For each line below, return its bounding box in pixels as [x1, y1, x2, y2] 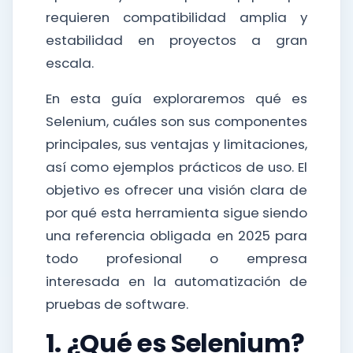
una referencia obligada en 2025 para [45, 226, 308, 245]
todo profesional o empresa [45, 249, 308, 268]
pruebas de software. [45, 295, 188, 314]
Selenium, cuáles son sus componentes [45, 112, 308, 131]
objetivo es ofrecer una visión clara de [45, 180, 308, 199]
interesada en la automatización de [45, 272, 308, 291]
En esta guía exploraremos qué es [45, 89, 308, 108]
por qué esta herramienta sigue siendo [45, 203, 308, 222]
